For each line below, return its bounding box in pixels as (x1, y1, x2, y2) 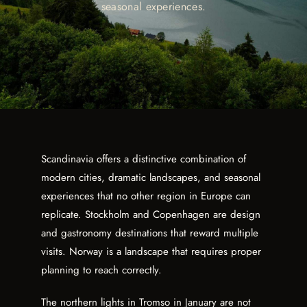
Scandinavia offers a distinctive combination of (41, 151, 246, 167)
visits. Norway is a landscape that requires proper (41, 243, 261, 259)
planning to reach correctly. (41, 262, 162, 278)
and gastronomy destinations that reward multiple (41, 225, 258, 241)
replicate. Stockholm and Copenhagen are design (41, 206, 260, 222)
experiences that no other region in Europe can (41, 188, 251, 204)
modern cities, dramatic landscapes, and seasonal (41, 169, 260, 185)
